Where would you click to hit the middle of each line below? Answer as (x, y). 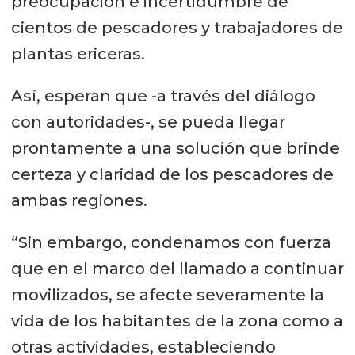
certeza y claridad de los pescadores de (172, 174)
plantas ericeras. (78, 53)
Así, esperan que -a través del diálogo (163, 95)
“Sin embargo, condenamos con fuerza (171, 242)
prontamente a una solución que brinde (175, 148)
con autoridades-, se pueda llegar (148, 122)
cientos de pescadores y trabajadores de (177, 27)
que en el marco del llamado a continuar (177, 268)
